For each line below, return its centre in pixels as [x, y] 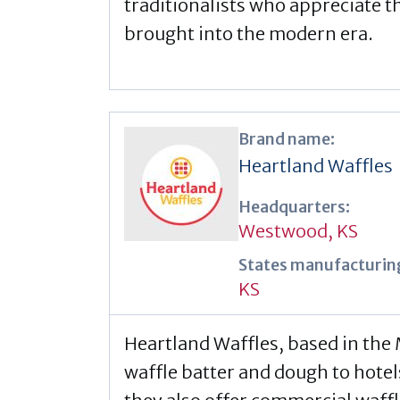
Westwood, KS [298, 230]
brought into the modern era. [249, 33]
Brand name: [287, 138]
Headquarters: [294, 206]
